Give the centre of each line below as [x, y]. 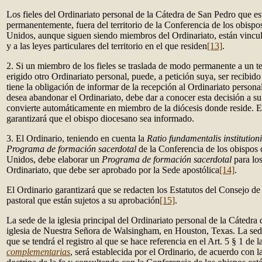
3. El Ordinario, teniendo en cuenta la [77, 138]
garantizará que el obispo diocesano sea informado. [100, 118]
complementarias [38, 252]
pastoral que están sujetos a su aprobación [83, 200]
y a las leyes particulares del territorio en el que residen [107, 46]
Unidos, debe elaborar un [54, 159]
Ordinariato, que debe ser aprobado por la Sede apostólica [113, 170]
